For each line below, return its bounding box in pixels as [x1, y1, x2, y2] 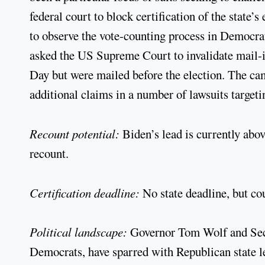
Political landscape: [30, 224, 130, 241]
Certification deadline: [30, 184, 143, 201]
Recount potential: [30, 125, 122, 142]
